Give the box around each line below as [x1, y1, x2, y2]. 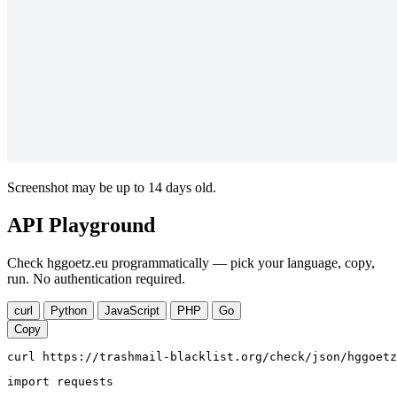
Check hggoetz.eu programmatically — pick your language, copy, [7, 255, 375, 271]
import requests [7, 375, 113, 389]
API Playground [7, 214, 155, 237]
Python [51, 304, 87, 318]
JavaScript [105, 304, 160, 318]
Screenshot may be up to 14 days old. [7, 180, 216, 196]
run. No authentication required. [7, 271, 185, 287]
